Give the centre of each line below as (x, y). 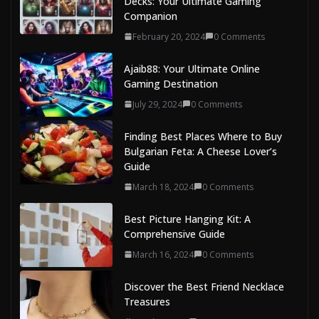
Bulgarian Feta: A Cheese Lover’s (200, 151)
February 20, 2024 (169, 36)
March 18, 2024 (163, 187)
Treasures (147, 301)
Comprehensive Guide (174, 234)
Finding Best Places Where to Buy (203, 136)
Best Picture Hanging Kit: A (187, 219)
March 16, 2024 (163, 254)
